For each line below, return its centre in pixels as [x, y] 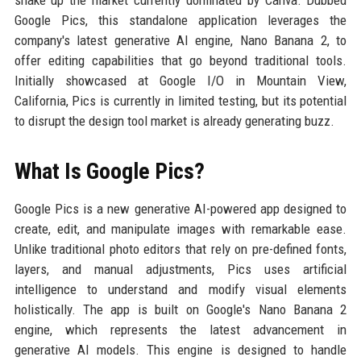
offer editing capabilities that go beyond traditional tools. [180, 60]
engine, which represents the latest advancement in [180, 330]
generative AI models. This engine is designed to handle [180, 350]
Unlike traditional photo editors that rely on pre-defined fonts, [180, 249]
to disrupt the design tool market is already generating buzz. [174, 121]
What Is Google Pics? [109, 171]
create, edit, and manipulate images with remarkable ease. [180, 229]
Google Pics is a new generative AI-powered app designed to [180, 209]
